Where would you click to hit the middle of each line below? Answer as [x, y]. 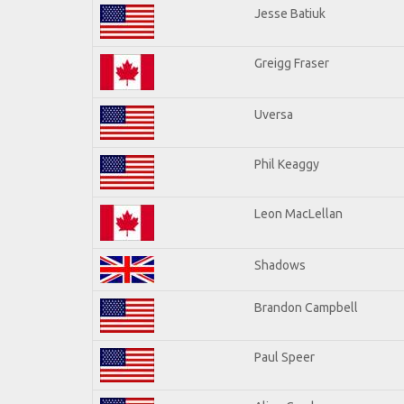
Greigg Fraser [292, 63]
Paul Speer [285, 357]
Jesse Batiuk [290, 13]
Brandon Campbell [306, 307]
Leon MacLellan [298, 213]
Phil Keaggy [287, 164]
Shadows [280, 265]
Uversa [274, 114]
